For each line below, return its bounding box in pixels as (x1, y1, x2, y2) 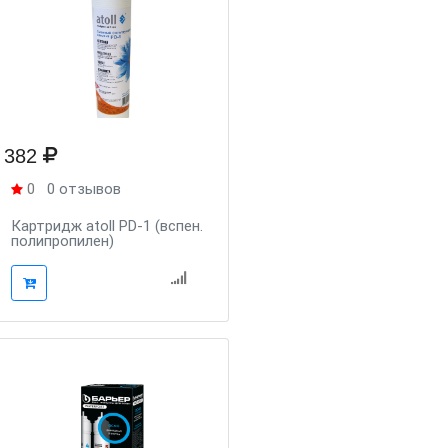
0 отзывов (47, 180, 122, 198)
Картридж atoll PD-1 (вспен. (11, 217, 204, 235)
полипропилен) (11, 232, 115, 250)
